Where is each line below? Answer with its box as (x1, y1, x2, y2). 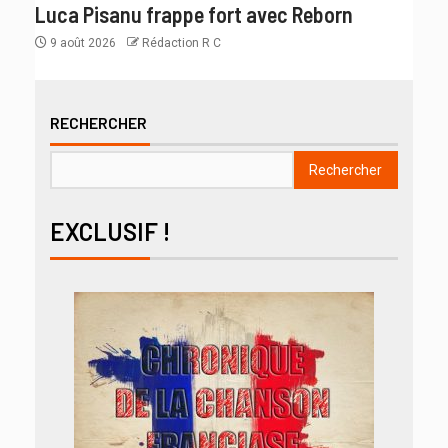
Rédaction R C (142, 35, 221, 50)
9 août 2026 (47, 35, 119, 50)
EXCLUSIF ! (50, 216, 170, 246)
